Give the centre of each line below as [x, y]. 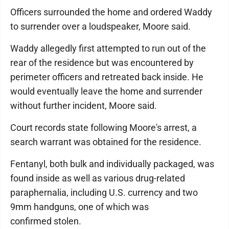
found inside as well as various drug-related [98, 178]
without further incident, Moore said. [85, 106]
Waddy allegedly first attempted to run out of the [108, 48]
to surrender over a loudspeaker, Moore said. [102, 26]
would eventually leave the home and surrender [106, 91]
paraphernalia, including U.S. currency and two [104, 192]
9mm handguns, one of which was [79, 207]
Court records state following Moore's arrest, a [104, 128]
